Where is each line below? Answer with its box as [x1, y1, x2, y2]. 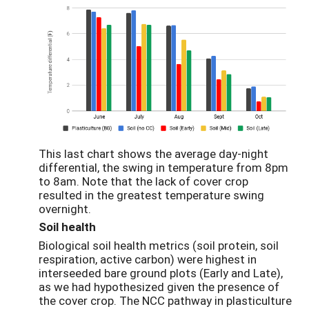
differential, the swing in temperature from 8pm [39, 159, 288, 175]
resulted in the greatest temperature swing [39, 186, 264, 203]
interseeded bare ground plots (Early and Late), [39, 265, 283, 281]
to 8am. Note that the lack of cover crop [39, 172, 248, 189]
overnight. [39, 200, 94, 217]
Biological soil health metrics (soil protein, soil [39, 237, 279, 254]
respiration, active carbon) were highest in [39, 251, 257, 268]
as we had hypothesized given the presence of [39, 279, 279, 295]
